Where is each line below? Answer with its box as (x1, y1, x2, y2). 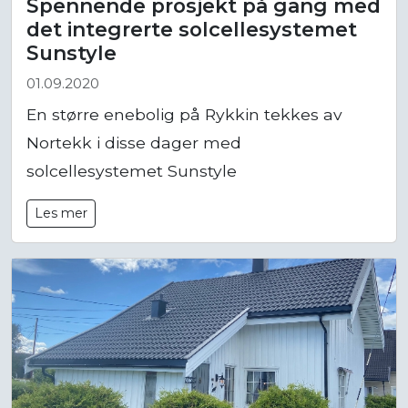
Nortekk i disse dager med (26, 133, 241, 153)
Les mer (35, 205, 87, 222)
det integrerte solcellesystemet (26, 17, 357, 42)
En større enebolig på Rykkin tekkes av (26, 105, 342, 125)
